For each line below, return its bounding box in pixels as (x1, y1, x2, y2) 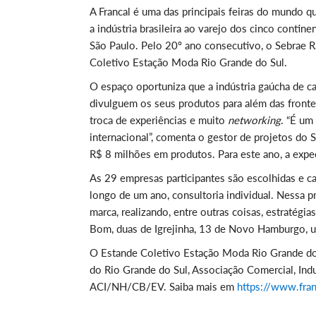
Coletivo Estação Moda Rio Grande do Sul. (90, 56, 287, 68)
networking (228, 114, 281, 126)
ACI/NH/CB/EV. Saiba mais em (90, 280, 237, 293)
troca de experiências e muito (90, 114, 228, 126)
